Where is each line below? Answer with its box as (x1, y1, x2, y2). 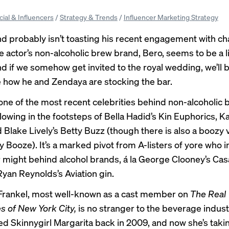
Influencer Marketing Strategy (123, 12, 218, 21)
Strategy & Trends (59, 12, 118, 21)
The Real (190, 188, 226, 199)
